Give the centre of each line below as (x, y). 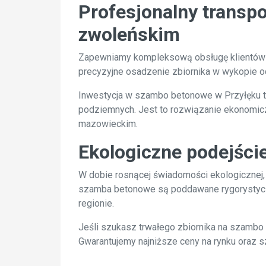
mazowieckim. (108, 124)
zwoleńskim (129, 34)
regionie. (96, 203)
